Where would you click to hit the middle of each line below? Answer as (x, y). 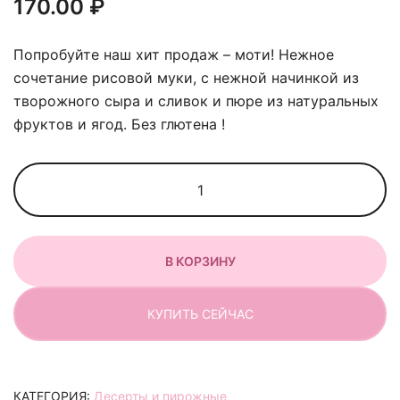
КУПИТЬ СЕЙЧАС (200, 313)
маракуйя (233, 291)
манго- (223, 268)
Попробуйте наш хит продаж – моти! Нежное (174, 54)
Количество (240, 175)
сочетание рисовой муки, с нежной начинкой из (186, 78)
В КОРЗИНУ (200, 261)
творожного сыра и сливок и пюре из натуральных (196, 101)
